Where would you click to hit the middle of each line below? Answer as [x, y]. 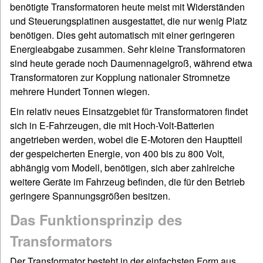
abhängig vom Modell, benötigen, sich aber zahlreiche [122, 168]
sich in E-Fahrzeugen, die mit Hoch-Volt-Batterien [112, 126]
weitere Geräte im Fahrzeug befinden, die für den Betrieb [127, 182]
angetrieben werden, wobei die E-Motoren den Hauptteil [126, 140]
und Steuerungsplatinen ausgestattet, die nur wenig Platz [129, 21]
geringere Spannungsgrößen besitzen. [90, 196]
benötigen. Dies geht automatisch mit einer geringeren [122, 35]
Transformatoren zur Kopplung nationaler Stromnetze [120, 77]
